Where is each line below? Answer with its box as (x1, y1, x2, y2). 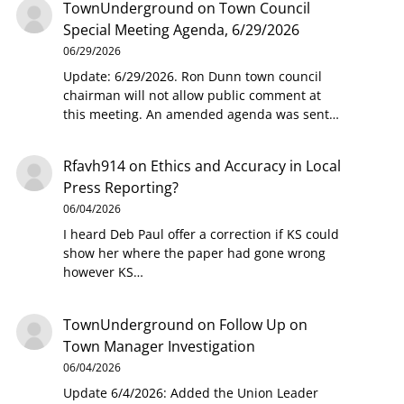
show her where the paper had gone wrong (62, 244, 326, 262)
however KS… (62, 263, 143, 281)
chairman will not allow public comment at (62, 86, 321, 104)
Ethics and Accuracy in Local (150, 156, 341, 177)
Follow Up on (218, 314, 308, 335)
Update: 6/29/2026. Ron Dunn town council (62, 67, 322, 85)
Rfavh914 (62, 156, 125, 177)
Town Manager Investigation (62, 335, 255, 356)
